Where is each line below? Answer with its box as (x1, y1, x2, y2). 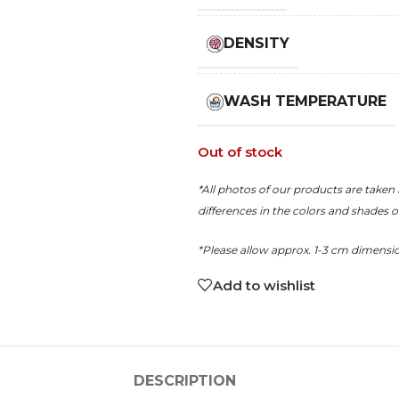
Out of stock (197, 143, 282, 160)
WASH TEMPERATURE (224, 93, 387, 110)
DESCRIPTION (133, 372, 236, 389)
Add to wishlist (212, 276, 315, 294)
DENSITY (224, 35, 290, 52)
